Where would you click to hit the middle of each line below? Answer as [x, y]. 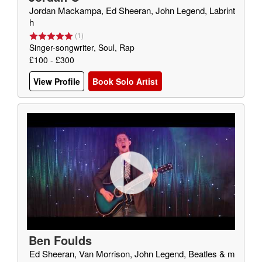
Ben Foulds [60, 240]
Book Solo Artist [125, 82]
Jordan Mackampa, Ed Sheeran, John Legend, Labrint [132, 10]
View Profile [57, 82]
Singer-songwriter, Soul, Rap [82, 47]
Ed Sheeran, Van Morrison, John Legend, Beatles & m [132, 254]
